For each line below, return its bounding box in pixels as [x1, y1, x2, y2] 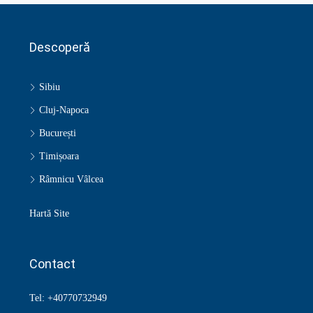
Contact [29, 256, 75, 271]
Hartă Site [29, 208, 69, 219]
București [39, 128, 76, 138]
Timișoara [39, 151, 79, 161]
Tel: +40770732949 [29, 293, 107, 303]
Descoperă [29, 40, 90, 54]
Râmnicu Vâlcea [39, 174, 103, 184]
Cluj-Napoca [39, 105, 89, 115]
